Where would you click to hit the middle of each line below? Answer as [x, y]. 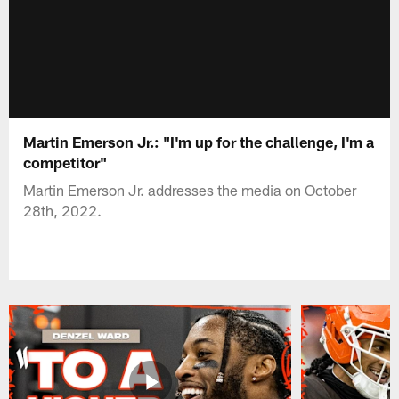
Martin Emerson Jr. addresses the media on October [190, 189]
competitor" [65, 162]
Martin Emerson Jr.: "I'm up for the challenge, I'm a [199, 141]
